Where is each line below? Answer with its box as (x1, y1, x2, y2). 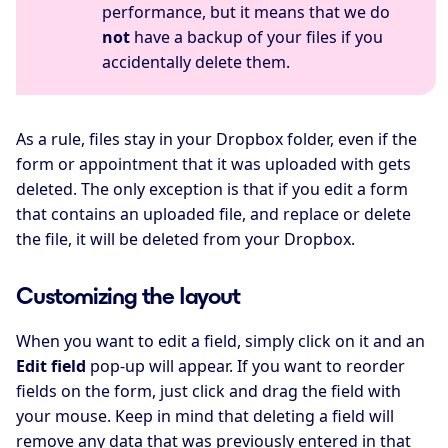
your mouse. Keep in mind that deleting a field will (16, 405, 394, 428)
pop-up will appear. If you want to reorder (86, 355, 405, 378)
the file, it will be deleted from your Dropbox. (16, 227, 355, 250)
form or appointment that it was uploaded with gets (16, 152, 411, 175)
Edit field (16, 355, 86, 378)
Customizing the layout (16, 283, 240, 310)
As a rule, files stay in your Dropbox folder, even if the (16, 127, 417, 150)
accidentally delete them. (102, 50, 291, 73)
